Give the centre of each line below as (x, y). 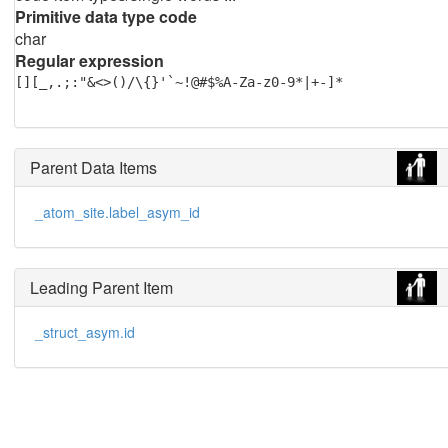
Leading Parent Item (101, 287)
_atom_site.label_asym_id (117, 212)
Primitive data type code (105, 16)
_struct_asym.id (84, 332)
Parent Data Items (93, 167)
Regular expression (89, 60)
